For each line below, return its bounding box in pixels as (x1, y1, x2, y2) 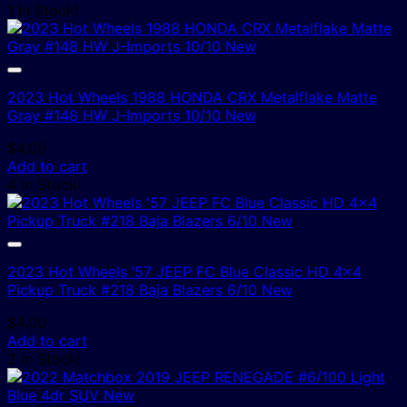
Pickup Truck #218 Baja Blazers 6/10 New (7, 280, 293, 299)
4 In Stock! (7, 174, 81, 194)
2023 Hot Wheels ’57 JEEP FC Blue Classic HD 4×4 (7, 262, 362, 281)
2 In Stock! (7, 349, 81, 368)
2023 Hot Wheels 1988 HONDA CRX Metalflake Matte (7, 87, 377, 106)
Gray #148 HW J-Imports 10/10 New (7, 105, 256, 124)
